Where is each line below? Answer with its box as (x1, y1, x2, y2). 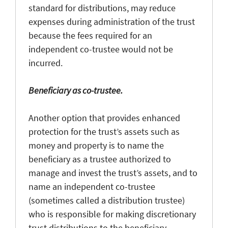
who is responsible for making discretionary (28, 208, 196, 220)
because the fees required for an (28, 29, 152, 41)
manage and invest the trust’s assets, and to (28, 166, 197, 179)
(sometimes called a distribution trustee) (28, 194, 185, 206)
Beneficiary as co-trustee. (28, 84, 123, 96)
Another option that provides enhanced (28, 111, 180, 124)
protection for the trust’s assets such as (28, 125, 180, 137)
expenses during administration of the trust (28, 15, 195, 27)
